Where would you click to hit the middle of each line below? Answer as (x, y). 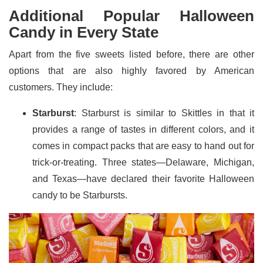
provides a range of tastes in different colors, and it (143, 129)
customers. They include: (61, 87)
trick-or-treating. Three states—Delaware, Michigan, (143, 162)
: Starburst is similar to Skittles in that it (164, 113)
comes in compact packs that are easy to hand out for (143, 146)
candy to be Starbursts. (80, 195)
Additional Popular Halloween (131, 16)
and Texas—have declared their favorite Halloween (143, 178)
